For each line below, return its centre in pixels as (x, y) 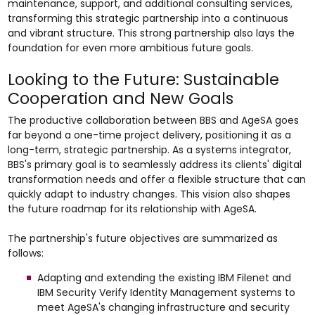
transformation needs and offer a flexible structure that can (156, 179)
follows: (25, 253)
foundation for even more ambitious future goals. (130, 48)
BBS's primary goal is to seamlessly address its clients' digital (154, 165)
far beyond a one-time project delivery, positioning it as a (149, 135)
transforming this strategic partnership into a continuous (148, 18)
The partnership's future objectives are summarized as (142, 238)
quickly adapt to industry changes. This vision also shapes (149, 194)
